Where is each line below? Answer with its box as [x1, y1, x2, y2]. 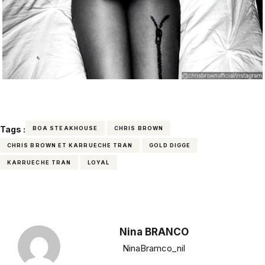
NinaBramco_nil [122, 243, 185, 254]
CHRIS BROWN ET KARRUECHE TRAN [7, 142, 133, 149]
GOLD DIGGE [149, 142, 191, 149]
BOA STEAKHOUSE [33, 125, 98, 132]
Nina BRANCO [119, 226, 189, 238]
